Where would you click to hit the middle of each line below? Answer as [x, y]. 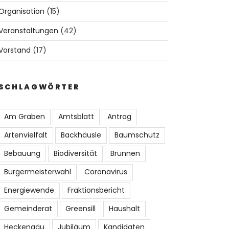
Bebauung [22, 153]
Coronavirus [106, 171]
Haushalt [124, 208]
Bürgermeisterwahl [37, 171]
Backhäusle [81, 135]
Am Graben [24, 116]
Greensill [80, 208]
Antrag [119, 116]
